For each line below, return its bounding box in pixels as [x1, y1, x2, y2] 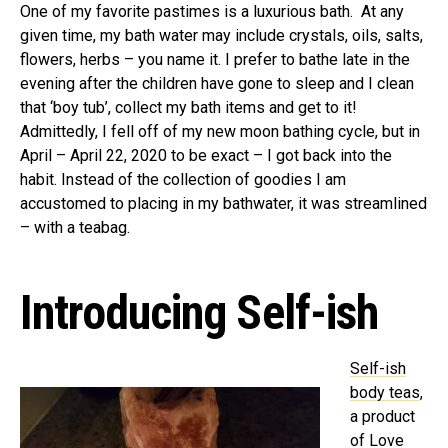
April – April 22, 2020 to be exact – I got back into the [20, 145, 392, 165]
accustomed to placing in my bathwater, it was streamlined [20, 193, 427, 213]
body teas [350, 382, 420, 402]
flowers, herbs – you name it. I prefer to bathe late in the [20, 49, 410, 69]
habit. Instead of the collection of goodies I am [20, 169, 346, 189]
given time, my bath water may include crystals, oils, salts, [20, 25, 423, 45]
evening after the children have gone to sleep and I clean [20, 73, 414, 93]
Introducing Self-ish [20, 283, 378, 341]
